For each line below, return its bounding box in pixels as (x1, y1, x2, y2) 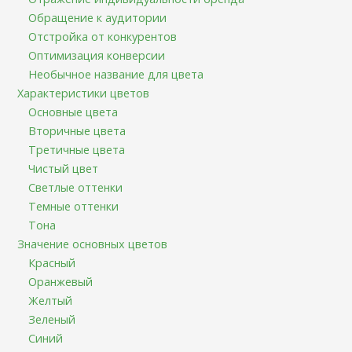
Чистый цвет (28, 161, 99, 176)
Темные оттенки (28, 199, 119, 214)
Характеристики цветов (17, 86, 150, 101)
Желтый (28, 293, 73, 308)
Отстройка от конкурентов (28, 29, 178, 44)
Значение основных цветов (17, 236, 168, 251)
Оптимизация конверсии (28, 48, 166, 63)
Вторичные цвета (28, 123, 126, 138)
